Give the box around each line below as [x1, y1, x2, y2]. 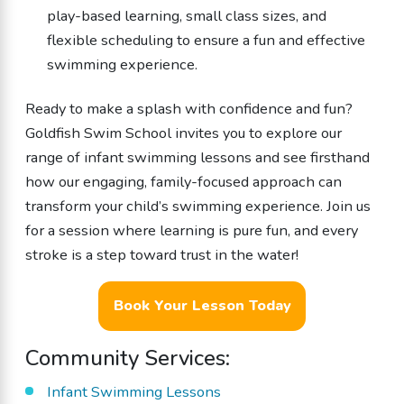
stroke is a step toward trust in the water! [24, 243, 298, 265]
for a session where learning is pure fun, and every [24, 219, 358, 241]
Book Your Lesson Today [113, 295, 291, 317]
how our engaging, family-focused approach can [24, 170, 342, 192]
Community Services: [24, 344, 230, 373]
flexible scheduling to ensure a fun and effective [47, 29, 366, 50]
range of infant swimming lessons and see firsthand [24, 146, 370, 168]
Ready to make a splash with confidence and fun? [24, 97, 353, 119]
